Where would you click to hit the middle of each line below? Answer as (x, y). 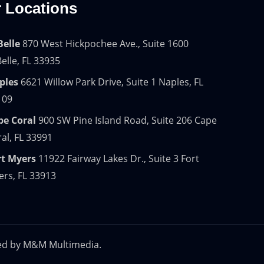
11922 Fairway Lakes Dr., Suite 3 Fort (118, 159)
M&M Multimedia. (62, 245)
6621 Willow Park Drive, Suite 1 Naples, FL (111, 82)
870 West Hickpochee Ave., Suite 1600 (104, 44)
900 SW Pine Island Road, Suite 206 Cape (126, 121)
